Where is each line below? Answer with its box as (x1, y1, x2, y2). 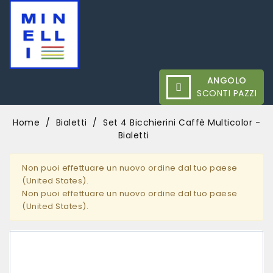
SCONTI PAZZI (197, 87, 257, 100)
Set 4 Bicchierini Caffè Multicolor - (103, 116, 260, 129)
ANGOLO (207, 74, 247, 87)
